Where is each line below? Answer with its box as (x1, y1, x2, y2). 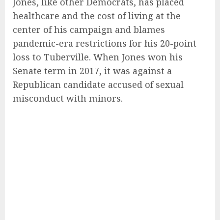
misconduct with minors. (13, 92, 123, 104)
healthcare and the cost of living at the (13, 9, 181, 22)
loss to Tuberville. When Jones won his (13, 51, 183, 63)
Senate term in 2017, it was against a (13, 64, 172, 77)
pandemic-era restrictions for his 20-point (13, 37, 196, 49)
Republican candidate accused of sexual (13, 78, 184, 90)
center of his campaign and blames (13, 23, 165, 35)
